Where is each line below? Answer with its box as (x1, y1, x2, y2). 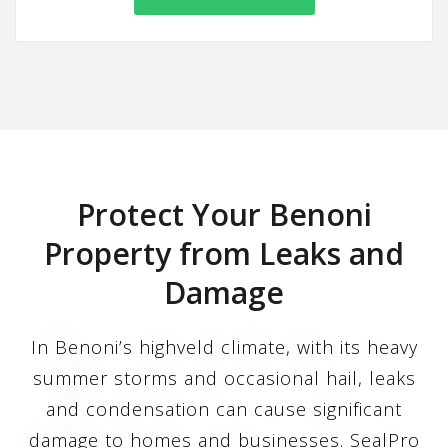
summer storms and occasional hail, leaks (32, 365, 416, 390)
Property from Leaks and (44, 232, 404, 274)
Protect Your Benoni (76, 193, 372, 235)
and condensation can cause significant (46, 396, 402, 421)
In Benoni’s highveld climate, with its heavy (30, 334, 418, 359)
